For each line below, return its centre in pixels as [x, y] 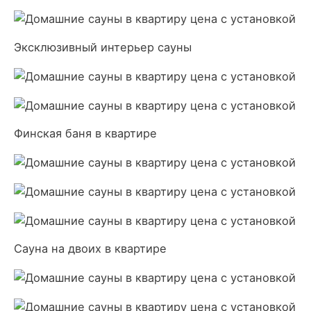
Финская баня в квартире [85, 133]
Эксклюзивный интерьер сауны [103, 47]
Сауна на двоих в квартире [90, 249]
